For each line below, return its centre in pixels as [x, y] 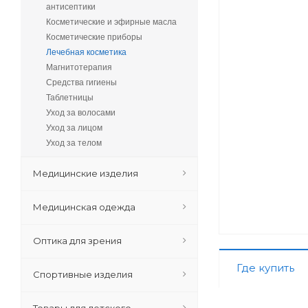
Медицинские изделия [86, 173]
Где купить [265, 267]
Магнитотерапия [79, 67]
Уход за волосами [81, 113]
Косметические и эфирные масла [111, 22]
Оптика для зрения [77, 241]
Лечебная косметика [86, 52]
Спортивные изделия [83, 274]
